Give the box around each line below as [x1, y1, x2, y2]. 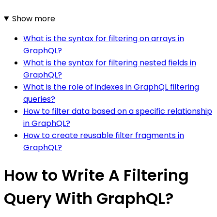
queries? [23, 93, 55, 105]
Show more [12, 13, 55, 24]
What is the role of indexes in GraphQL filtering [23, 81, 199, 93]
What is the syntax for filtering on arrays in [23, 32, 184, 44]
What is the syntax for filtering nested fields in [23, 57, 196, 68]
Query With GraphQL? [4, 187, 173, 210]
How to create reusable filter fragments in [23, 129, 184, 141]
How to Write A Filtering [4, 164, 189, 186]
